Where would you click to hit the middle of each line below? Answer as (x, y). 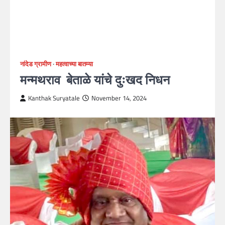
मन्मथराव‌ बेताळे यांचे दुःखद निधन (95, 80)
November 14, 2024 (119, 98)
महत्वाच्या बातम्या (74, 64)
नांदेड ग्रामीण (36, 64)
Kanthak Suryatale (54, 98)
